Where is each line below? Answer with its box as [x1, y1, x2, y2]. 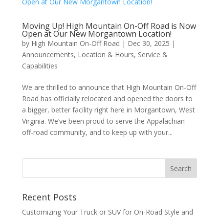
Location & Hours [77, 50, 134, 59]
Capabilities [22, 61, 58, 70]
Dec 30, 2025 [127, 39, 170, 48]
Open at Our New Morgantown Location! [22, 28, 172, 39]
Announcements [22, 50, 74, 59]
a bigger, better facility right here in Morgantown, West [22, 105, 195, 114]
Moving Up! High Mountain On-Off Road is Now [22, 21, 196, 31]
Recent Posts [22, 191, 77, 203]
